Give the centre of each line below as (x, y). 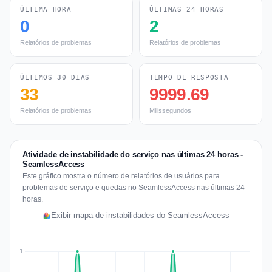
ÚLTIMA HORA (46, 9)
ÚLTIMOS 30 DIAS (55, 77)
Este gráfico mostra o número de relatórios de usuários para (121, 176)
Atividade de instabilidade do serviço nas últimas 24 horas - (133, 155)
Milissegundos (170, 110)
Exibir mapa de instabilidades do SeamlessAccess (140, 216)
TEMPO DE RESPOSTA (189, 77)
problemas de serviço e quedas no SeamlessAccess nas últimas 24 (134, 188)
